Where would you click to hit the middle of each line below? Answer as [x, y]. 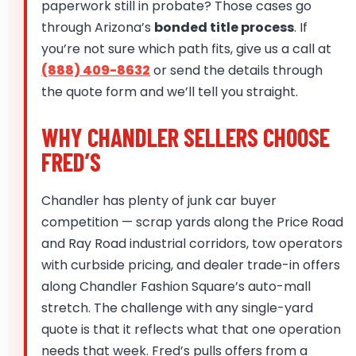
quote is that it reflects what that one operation [191, 330]
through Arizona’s [98, 28]
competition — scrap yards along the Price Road [192, 222]
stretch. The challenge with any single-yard [177, 308]
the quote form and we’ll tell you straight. [170, 92]
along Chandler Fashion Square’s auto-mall [176, 287]
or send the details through [236, 71]
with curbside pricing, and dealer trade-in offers [191, 265]
